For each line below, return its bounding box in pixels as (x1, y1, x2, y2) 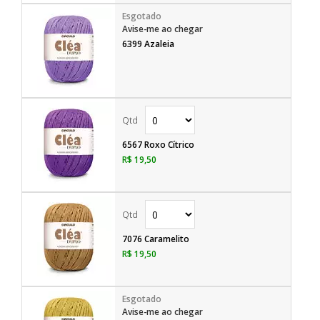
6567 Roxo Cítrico (122, 139, 194, 151)
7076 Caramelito (122, 233, 189, 245)
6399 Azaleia (122, 38, 174, 50)
